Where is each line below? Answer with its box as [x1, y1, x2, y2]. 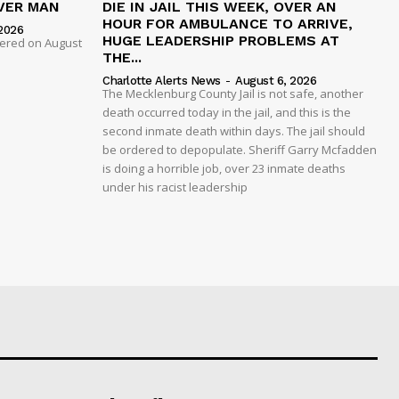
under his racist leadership [102, 178, 248, 195]
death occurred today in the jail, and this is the [102, 103, 351, 120]
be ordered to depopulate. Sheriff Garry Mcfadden [102, 141, 377, 158]
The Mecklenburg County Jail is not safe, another [102, 85, 363, 102]
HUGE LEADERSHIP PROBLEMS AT [102, 31, 339, 49]
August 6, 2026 [235, 73, 316, 87]
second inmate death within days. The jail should [102, 122, 365, 139]
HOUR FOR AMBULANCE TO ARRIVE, [102, 14, 353, 32]
